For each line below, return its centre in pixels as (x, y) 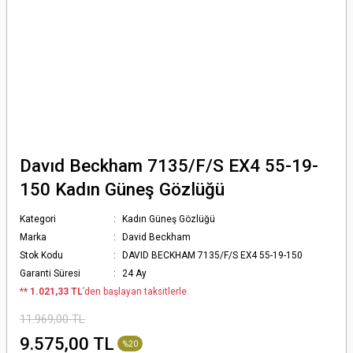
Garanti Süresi (50, 273)
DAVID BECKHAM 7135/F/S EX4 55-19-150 (213, 255)
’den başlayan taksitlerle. (136, 292)
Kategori (38, 219)
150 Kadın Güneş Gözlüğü (122, 189)
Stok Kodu (41, 255)
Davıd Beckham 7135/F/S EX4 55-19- (169, 165)
